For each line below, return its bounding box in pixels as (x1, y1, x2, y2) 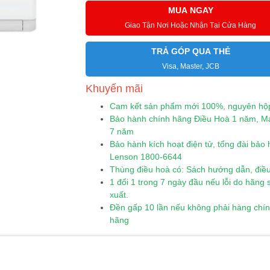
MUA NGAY (168, 5, 213, 15)
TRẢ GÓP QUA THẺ (151, 46, 230, 56)
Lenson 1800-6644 (109, 152, 182, 162)
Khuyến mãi (85, 83, 143, 95)
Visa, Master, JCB (162, 62, 219, 71)
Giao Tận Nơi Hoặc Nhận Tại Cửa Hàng (125, 21, 257, 30)
